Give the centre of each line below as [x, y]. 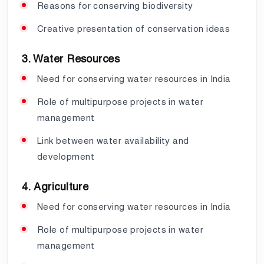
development [66, 156]
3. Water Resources [71, 58]
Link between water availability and [113, 140]
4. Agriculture [55, 186]
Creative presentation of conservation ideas [134, 28]
